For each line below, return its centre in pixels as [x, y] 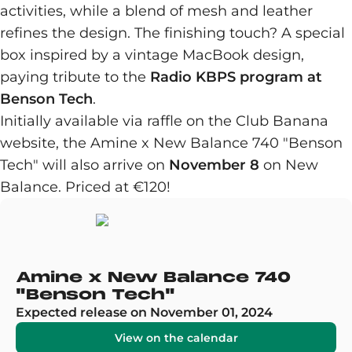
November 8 [214, 165]
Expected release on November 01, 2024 [144, 312]
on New [289, 165]
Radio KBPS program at [236, 77]
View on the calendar [176, 338]
